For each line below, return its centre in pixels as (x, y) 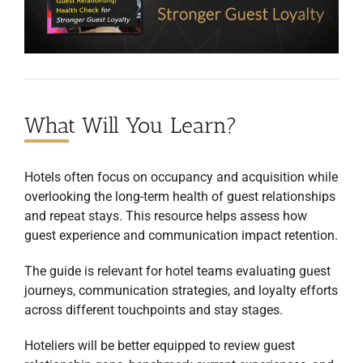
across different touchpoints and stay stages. (154, 310)
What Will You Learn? (131, 126)
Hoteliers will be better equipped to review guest (160, 346)
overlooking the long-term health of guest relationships (180, 197)
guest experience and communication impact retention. (181, 236)
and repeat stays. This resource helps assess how (166, 216)
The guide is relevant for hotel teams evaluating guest (177, 271)
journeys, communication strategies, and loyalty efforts (181, 291)
